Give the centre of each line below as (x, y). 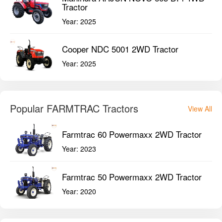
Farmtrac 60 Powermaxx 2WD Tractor (132, 134)
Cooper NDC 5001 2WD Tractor (120, 49)
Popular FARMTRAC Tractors (74, 109)
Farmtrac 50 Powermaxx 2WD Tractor (132, 176)
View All (200, 109)
